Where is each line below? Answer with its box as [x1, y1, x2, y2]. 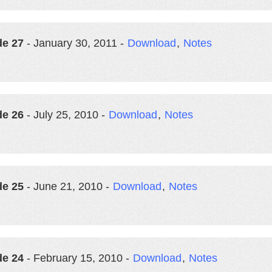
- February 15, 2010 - [24, 252, 132, 264]
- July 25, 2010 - [24, 109, 108, 121]
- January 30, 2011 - [24, 37, 127, 49]
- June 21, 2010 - [24, 180, 112, 192]
